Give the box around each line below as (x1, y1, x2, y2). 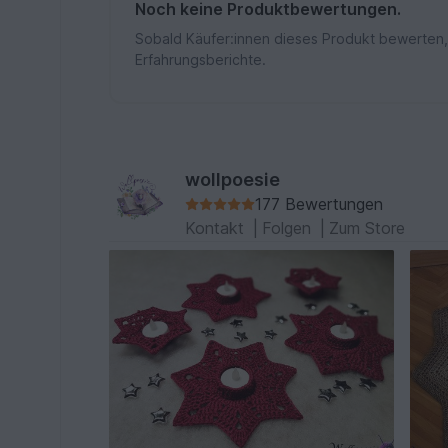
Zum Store (329, 217, 406, 238)
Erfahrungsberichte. (135, 50, 267, 68)
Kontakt (185, 217, 250, 238)
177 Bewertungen (255, 193, 384, 214)
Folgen (262, 217, 317, 238)
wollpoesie (185, 168, 281, 190)
